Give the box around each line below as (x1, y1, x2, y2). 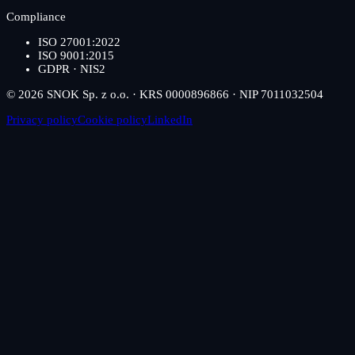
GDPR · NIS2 (38, 63, 105, 76)
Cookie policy (78, 113, 147, 127)
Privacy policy (6, 113, 78, 127)
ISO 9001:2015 (38, 49, 114, 63)
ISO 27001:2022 (38, 36, 120, 49)
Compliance (6, 10, 66, 24)
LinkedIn (147, 113, 193, 127)
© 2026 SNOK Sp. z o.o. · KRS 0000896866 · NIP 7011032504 (6, 88, 323, 101)
